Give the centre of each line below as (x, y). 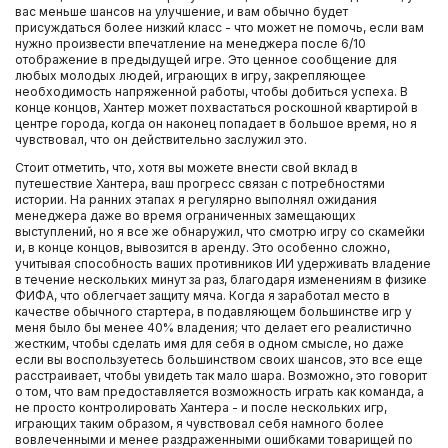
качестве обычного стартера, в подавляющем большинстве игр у (213, 311)
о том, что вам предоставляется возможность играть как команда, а (219, 391)
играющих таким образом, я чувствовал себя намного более (199, 423)
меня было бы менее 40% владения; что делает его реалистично (213, 327)
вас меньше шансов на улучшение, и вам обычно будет (181, 11)
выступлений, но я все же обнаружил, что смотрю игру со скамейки (220, 231)
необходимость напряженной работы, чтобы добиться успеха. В (211, 91)
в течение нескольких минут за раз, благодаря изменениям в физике (221, 279)
